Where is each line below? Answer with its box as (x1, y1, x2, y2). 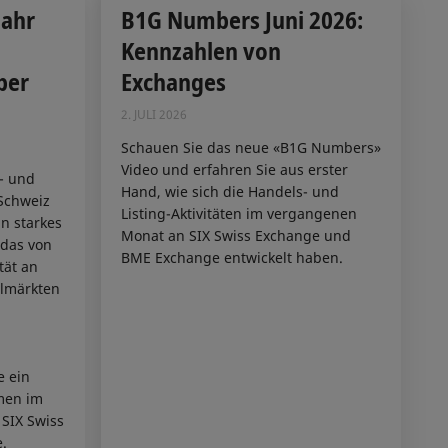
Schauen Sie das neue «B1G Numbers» (120, 137, 381, 157)
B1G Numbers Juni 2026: (120, 3, 363, 37)
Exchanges (120, 65, 226, 99)
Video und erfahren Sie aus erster (120, 159, 348, 179)
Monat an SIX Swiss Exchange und (120, 225, 351, 245)
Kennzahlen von (120, 34, 281, 68)
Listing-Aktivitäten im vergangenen (120, 203, 357, 223)
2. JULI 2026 (120, 106, 187, 124)
